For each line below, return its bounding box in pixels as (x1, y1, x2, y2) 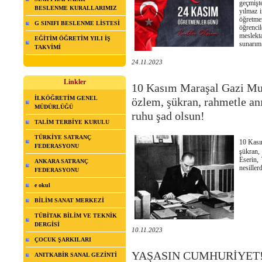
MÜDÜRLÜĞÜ (35, 104, 73, 111)
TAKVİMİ (35, 44, 61, 51)
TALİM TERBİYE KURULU (35, 119, 109, 126)
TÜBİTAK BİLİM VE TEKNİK (35, 212, 117, 219)
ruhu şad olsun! (132, 109, 205, 123)
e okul (35, 182, 50, 189)
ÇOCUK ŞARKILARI (35, 236, 91, 243)
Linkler (63, 78, 86, 87)
